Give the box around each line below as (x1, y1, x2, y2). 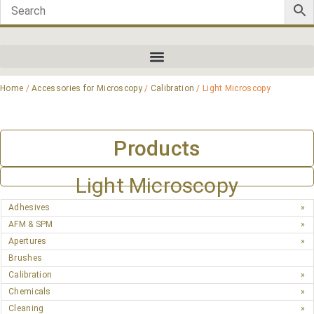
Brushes (8, 253, 43, 263)
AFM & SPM (8, 219, 53, 229)
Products (114, 136, 200, 161)
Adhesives (8, 203, 50, 212)
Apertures (8, 236, 47, 246)
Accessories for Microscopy (32, 83, 142, 93)
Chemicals (8, 287, 51, 296)
